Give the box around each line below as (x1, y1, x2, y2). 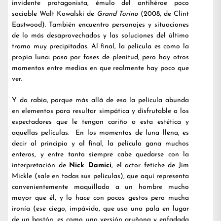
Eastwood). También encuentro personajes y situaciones (12, 21, 189, 29)
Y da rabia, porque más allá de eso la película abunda (12, 97, 189, 104)
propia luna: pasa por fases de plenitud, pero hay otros (12, 54, 189, 61)
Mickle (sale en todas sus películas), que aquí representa (12, 173, 189, 180)
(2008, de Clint (138, 10, 189, 18)
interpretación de (12, 162, 70, 169)
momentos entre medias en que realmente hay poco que (12, 65, 189, 72)
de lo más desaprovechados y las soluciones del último (12, 32, 189, 39)
